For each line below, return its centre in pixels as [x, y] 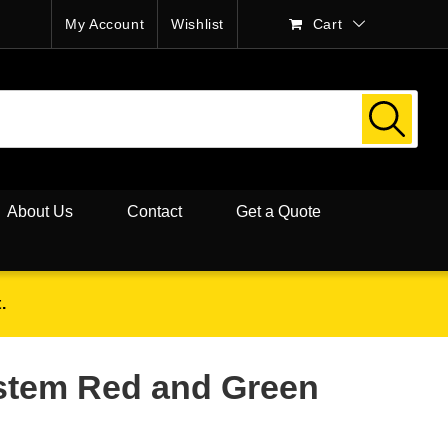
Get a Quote [278, 211]
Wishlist [198, 23]
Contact [154, 211]
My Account [105, 23]
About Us [40, 211]
